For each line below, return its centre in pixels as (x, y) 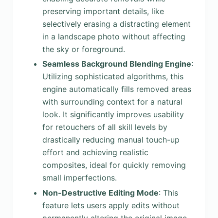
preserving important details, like (103, 11)
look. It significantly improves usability (113, 115)
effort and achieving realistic (95, 153)
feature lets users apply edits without (111, 206)
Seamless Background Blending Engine (117, 64)
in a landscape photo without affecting (114, 36)
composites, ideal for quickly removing (114, 165)
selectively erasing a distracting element (116, 24)
